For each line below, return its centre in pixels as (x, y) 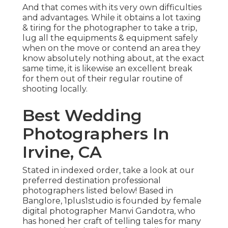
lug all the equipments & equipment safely (110, 38)
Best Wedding (82, 116)
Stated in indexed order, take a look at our (108, 170)
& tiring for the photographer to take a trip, (110, 28)
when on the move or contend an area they (111, 48)
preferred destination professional (92, 181)
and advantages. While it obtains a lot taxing (112, 18)
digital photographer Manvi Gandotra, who (109, 211)
